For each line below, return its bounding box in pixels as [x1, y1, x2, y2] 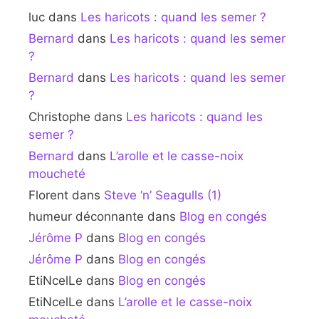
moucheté [28, 166, 85, 181]
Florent [28, 187, 68, 202]
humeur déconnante [28, 209, 144, 224]
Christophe [28, 109, 90, 124]
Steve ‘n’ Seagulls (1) [104, 187, 221, 202]
